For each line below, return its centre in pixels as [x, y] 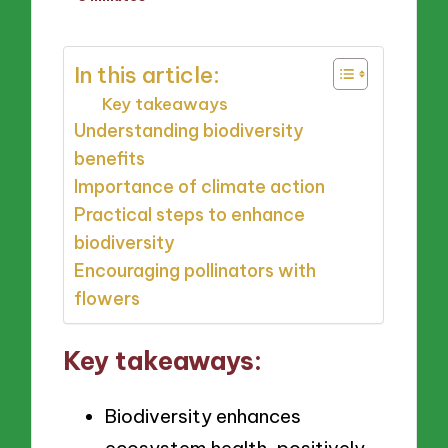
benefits [110, 158]
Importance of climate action [200, 186]
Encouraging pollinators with [195, 270]
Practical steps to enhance [190, 214]
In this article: [147, 74]
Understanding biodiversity [189, 130]
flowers [107, 298]
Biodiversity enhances [203, 416]
